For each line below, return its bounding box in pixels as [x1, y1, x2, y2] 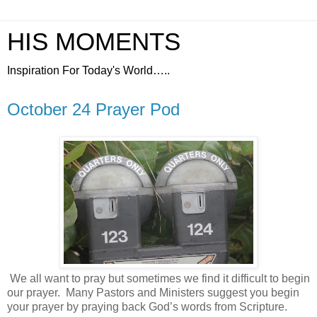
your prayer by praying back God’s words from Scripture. [7, 300, 287, 313]
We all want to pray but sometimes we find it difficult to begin [10, 272, 310, 284]
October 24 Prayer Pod [7, 100, 180, 119]
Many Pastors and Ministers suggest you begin [66, 286, 299, 299]
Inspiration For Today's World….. [7, 64, 170, 76]
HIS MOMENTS [7, 28, 180, 55]
